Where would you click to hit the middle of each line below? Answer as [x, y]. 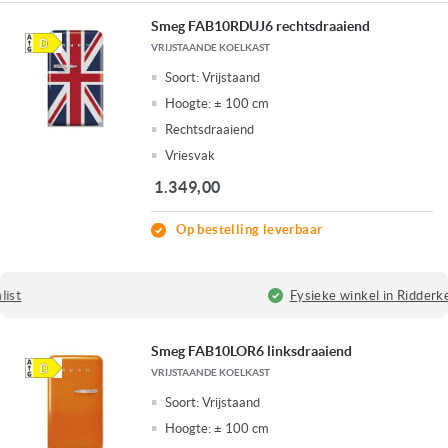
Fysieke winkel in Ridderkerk [234, 295]
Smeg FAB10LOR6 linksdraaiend [252, 351]
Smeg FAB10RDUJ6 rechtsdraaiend [261, 26]
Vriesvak [190, 156]
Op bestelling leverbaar [249, 230]
